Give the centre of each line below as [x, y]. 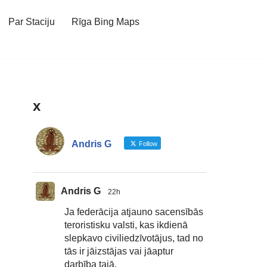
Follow [147, 144]
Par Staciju [32, 22]
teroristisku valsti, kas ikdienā [126, 225]
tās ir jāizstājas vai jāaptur [119, 251]
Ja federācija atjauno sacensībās [134, 212]
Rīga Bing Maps [105, 22]
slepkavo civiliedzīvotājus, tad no [134, 238]
